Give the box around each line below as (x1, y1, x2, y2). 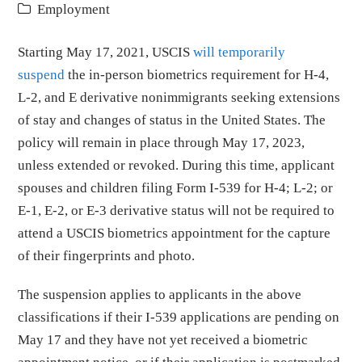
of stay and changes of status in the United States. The (18, 112, 326, 128)
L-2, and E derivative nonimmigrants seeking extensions (18, 90, 341, 105)
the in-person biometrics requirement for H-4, (65, 67, 330, 82)
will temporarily (193, 44, 286, 60)
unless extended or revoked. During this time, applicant (18, 158, 335, 173)
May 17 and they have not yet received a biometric (18, 332, 309, 347)
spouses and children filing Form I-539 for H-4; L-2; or (18, 180, 334, 196)
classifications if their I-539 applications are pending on (18, 309, 340, 325)
